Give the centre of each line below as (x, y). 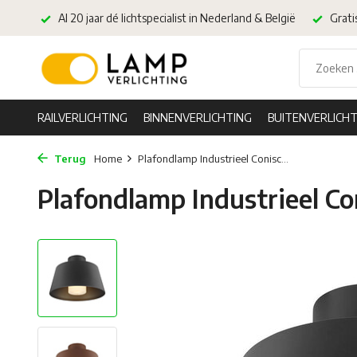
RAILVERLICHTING (82, 118)
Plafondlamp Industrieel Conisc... (213, 159)
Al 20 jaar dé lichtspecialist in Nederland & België (176, 18)
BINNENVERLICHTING (198, 118)
